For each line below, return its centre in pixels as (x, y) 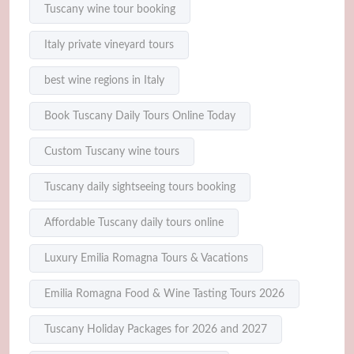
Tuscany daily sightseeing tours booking (140, 188)
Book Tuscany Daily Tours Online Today (140, 117)
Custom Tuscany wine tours (112, 152)
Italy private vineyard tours (109, 45)
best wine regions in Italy (104, 81)
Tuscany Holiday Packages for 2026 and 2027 (156, 330)
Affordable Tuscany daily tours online (134, 223)
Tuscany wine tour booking (110, 10)
